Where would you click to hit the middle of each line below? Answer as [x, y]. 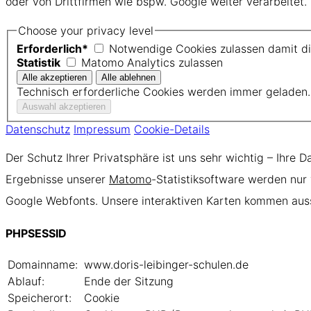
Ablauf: [26, 281]
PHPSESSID [36, 234]
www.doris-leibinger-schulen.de [166, 265]
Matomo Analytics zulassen [152, 63]
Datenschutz [38, 129]
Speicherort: [40, 298]
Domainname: [43, 265]
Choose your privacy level [86, 31]
